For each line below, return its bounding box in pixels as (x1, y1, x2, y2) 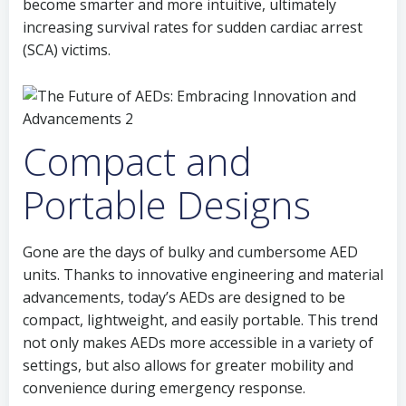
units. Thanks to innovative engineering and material (23, 265, 383, 285)
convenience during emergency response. (23, 378, 305, 398)
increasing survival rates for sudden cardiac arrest (23, 17, 362, 37)
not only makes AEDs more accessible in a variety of (23, 333, 373, 353)
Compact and (23, 135, 252, 187)
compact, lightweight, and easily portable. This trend (23, 310, 378, 330)
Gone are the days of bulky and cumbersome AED (23, 242, 358, 262)
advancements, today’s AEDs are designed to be (23, 287, 345, 307)
